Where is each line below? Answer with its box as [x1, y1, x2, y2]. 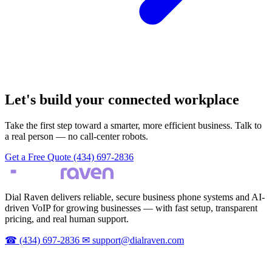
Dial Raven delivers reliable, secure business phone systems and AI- [5, 192, 265, 203]
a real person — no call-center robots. [5, 131, 148, 142]
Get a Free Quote [5, 152, 73, 163]
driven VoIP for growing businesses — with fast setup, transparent [5, 203, 257, 214]
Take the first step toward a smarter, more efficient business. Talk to [5, 120, 262, 131]
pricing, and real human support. [5, 214, 129, 225]
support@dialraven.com [90, 235, 184, 246]
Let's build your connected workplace [5, 92, 239, 108]
